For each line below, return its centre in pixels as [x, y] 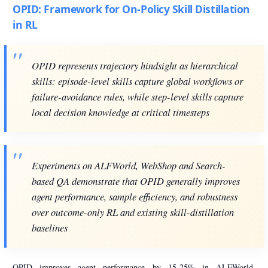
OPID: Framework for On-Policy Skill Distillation [131, 9]
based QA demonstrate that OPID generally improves [136, 181]
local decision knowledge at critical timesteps [121, 112]
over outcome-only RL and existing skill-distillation [133, 212]
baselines [50, 228]
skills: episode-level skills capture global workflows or [137, 81]
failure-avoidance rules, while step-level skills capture [138, 97]
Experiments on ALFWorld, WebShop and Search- [129, 165]
